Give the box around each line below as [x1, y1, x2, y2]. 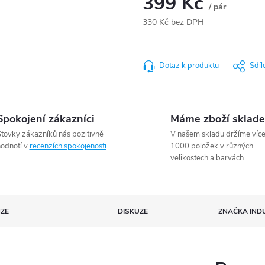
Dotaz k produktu [159, 60, 219, 72]
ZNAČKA [218, 206, 248, 216]
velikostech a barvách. [170, 153, 245, 164]
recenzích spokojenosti [29, 141, 106, 152]
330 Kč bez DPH [143, 17, 204, 28]
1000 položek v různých [170, 141, 253, 152]
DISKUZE [117, 206, 148, 216]
